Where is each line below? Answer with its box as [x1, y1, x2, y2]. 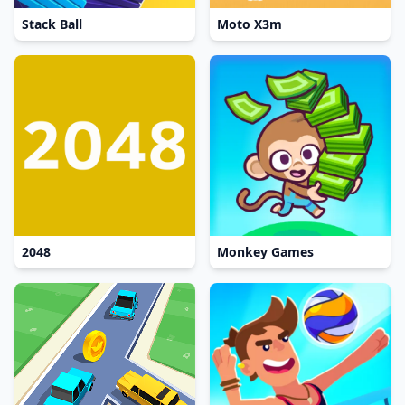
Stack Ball [22, 14, 82, 33]
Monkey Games [217, 242, 314, 260]
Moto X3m [217, 14, 282, 33]
